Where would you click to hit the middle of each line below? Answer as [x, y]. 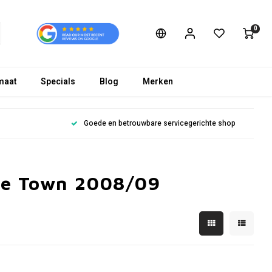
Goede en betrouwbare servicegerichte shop [159, 123]
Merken [158, 81]
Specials [58, 81]
